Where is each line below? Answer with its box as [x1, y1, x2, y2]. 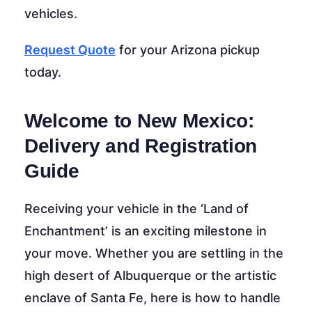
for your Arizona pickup [116, 42, 260, 57]
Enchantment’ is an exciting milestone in [24, 223, 267, 238]
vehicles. [24, 6, 77, 21]
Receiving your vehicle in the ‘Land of [24, 201, 249, 216]
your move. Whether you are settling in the [24, 245, 283, 260]
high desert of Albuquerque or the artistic [24, 267, 276, 283]
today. [24, 64, 61, 79]
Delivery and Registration [24, 134, 257, 157]
